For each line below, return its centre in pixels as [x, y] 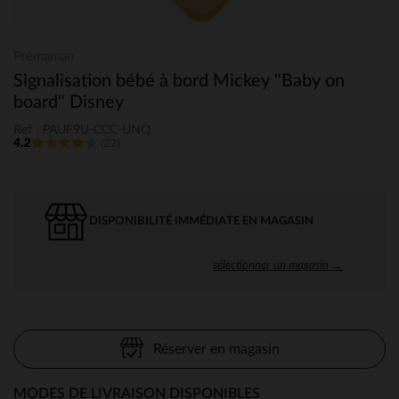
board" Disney [69, 102]
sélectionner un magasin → [278, 264]
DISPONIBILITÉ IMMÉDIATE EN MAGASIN [201, 221]
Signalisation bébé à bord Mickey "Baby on [179, 81]
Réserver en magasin [216, 349]
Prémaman [44, 57]
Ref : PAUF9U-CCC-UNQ [82, 130]
